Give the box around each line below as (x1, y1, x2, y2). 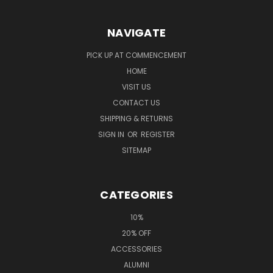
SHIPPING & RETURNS (100, 113, 173, 124)
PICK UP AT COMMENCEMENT (87, 50, 186, 60)
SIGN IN (98, 129, 126, 140)
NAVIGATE (107, 25, 166, 40)
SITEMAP (122, 145, 151, 155)
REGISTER (141, 129, 175, 140)
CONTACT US (113, 97, 160, 108)
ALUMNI (124, 260, 149, 270)
